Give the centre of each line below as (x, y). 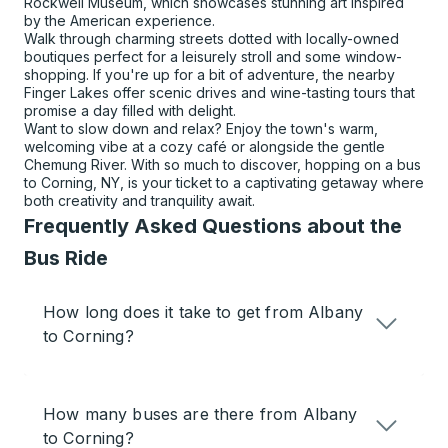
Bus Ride (66, 258)
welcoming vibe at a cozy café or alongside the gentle (204, 147)
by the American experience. (119, 21)
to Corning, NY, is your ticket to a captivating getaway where (224, 183)
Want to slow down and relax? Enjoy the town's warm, (201, 129)
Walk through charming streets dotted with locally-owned (211, 39)
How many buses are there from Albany (200, 414)
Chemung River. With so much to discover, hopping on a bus (222, 165)
